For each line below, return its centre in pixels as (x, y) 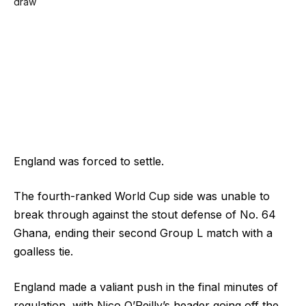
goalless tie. (43, 252)
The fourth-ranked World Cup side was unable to (142, 196)
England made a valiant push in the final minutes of (146, 287)
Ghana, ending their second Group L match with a (143, 233)
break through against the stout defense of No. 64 (145, 215)
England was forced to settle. (89, 161)
